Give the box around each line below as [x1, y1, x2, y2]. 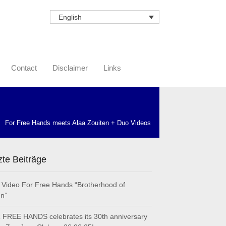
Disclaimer [52, 64, 88, 73]
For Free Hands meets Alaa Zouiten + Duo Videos [5, 119, 151, 127]
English [58, 13, 82, 22]
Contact [11, 64, 37, 73]
